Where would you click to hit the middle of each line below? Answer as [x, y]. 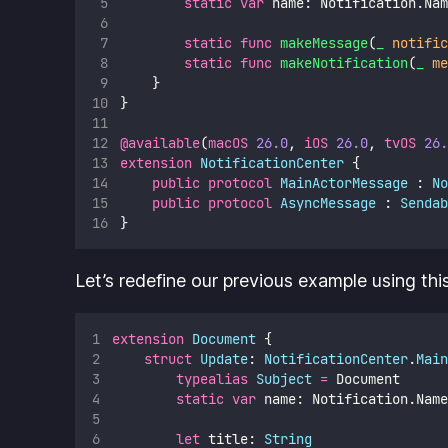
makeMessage [323, 42]
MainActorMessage [343, 182]
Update [223, 358]
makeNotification [343, 62]
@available [159, 142]
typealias [211, 378]
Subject [283, 378]
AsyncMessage [327, 202]
